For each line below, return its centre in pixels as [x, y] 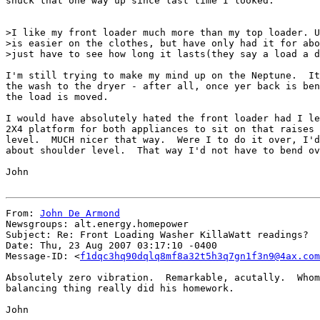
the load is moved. [57, 97]
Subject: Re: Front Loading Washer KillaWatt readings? [157, 235]
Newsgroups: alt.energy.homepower [97, 224]
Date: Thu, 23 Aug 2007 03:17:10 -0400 [111, 245]
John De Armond [80, 213]
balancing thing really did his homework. [120, 288]
